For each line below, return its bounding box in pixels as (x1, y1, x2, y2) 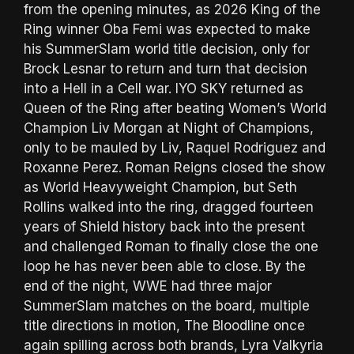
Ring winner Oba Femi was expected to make (24, 21, 311, 38)
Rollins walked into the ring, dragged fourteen (24, 199, 314, 216)
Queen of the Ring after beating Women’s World (24, 100, 326, 117)
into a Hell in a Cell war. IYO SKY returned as (24, 81, 303, 97)
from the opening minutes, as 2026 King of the (24, 2, 321, 18)
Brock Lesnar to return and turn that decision (24, 61, 307, 77)
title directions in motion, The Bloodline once (24, 318, 305, 334)
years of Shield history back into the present (24, 219, 305, 235)
